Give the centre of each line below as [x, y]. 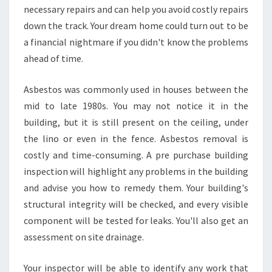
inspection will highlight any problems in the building [136, 171]
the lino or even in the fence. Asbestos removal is [136, 138]
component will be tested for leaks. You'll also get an [136, 220]
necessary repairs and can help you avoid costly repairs [136, 9]
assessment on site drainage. [84, 237]
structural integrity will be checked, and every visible [136, 204]
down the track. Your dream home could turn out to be [136, 25]
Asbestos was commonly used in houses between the [136, 89]
